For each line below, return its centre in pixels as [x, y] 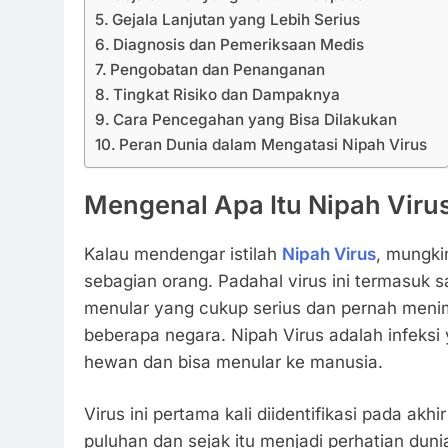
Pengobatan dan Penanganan [218, 69]
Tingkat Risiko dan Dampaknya [227, 94]
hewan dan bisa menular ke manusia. [233, 361]
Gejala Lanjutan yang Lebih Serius [236, 19]
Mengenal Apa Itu [196, 204]
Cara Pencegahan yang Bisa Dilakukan [255, 119]
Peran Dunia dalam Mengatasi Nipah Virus [273, 144]
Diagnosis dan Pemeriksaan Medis [239, 44]
